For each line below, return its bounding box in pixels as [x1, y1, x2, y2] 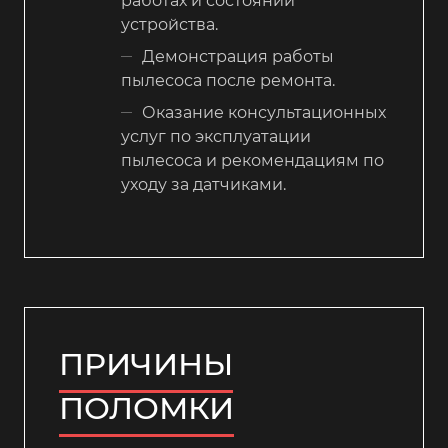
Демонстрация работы [142, 47, 334, 67]
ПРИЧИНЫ [59, 344, 233, 383]
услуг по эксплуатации [121, 127, 311, 147]
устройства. [121, 15, 218, 35]
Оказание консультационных [142, 103, 386, 123]
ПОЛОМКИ [59, 388, 234, 427]
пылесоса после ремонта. [121, 71, 335, 91]
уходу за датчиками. [121, 175, 286, 195]
